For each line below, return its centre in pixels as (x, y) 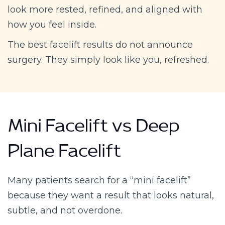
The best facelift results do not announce (100, 44)
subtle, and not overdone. (65, 210)
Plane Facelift (65, 155)
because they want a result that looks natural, (111, 195)
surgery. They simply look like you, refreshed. (108, 60)
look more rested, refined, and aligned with (105, 9)
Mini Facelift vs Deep (93, 130)
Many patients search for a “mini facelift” (99, 180)
